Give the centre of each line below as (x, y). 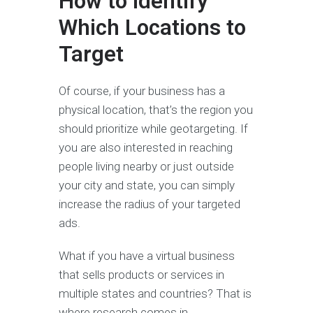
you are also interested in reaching (146, 148)
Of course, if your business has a (142, 91)
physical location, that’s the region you (156, 110)
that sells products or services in (141, 275)
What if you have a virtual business (147, 256)
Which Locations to (152, 28)
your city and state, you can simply (147, 185)
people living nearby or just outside (146, 167)
